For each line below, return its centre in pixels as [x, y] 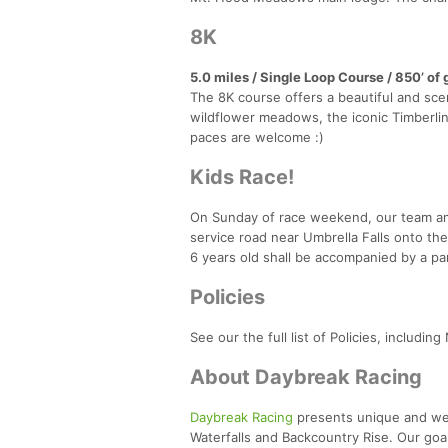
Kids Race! [242, 176]
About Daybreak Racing [306, 376]
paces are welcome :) [257, 136]
